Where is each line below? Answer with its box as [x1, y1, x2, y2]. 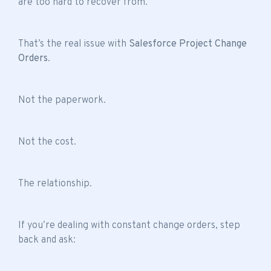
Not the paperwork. [18, 94, 106, 106]
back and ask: [18, 233, 76, 246]
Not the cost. [18, 135, 76, 148]
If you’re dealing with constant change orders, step [18, 219, 240, 232]
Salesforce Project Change [129, 38, 247, 50]
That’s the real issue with [18, 38, 129, 50]
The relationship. [18, 177, 92, 190]
